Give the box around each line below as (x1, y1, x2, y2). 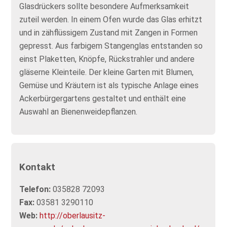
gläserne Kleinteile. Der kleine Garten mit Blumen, (19, 67, 194, 77)
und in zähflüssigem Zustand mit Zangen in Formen (19, 28, 198, 37)
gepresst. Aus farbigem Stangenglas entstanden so (19, 41, 203, 51)
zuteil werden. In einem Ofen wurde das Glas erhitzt (19, 15, 203, 24)
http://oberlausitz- (40, 211, 106, 221)
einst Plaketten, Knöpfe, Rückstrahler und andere (19, 54, 195, 64)
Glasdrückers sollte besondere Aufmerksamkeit (19, 2, 190, 11)
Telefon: (19, 184, 51, 195)
